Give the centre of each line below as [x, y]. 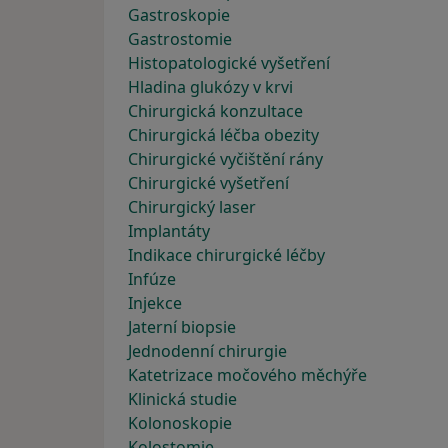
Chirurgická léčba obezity [223, 135]
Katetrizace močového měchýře [247, 375]
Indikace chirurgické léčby [226, 255]
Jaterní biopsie [182, 327]
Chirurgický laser [192, 207]
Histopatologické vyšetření [229, 63]
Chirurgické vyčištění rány [225, 159]
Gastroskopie [179, 15]
